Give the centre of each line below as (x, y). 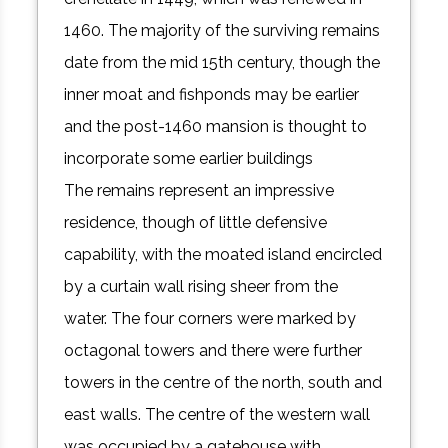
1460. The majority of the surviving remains (222, 31)
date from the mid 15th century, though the (222, 63)
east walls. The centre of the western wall (217, 415)
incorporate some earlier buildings (189, 159)
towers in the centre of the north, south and (223, 383)
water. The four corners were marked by (210, 319)
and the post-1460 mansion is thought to (216, 127)
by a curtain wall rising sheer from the (201, 287)
